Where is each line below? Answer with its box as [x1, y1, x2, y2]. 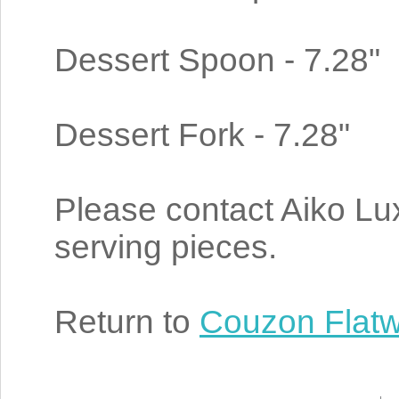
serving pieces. [54, 229, 277, 265]
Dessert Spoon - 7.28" [54, 42, 380, 78]
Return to [54, 304, 199, 340]
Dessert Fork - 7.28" [54, 117, 350, 153]
